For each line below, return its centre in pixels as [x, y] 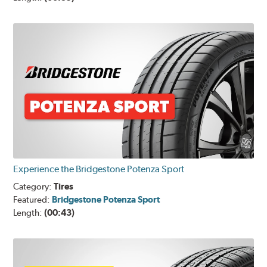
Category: [34, 187]
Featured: [33, 200]
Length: [29, 213]
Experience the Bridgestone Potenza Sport [99, 169]
